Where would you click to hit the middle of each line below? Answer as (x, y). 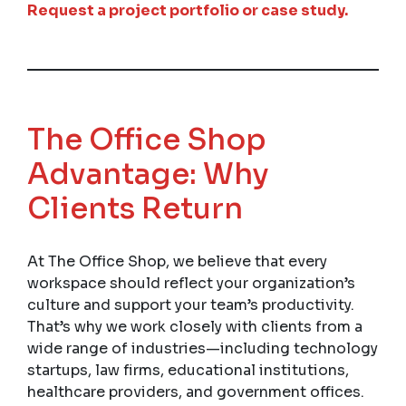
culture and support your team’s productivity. (191, 304)
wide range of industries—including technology (203, 348)
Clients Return (135, 208)
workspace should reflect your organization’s (191, 283)
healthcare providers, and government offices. (196, 391)
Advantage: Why (148, 174)
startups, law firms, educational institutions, (188, 370)
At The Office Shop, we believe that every (177, 261)
